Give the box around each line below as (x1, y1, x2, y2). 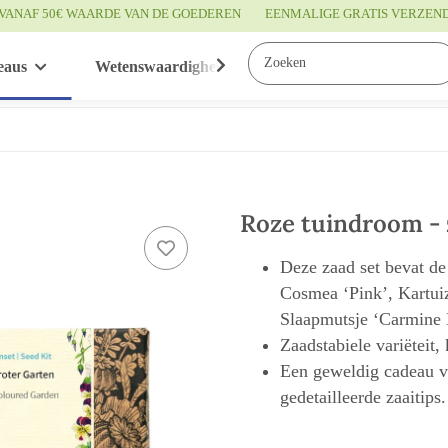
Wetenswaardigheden (95, 58, 241, 76)
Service (309, 58, 358, 76)
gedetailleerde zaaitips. (280, 386, 446, 407)
